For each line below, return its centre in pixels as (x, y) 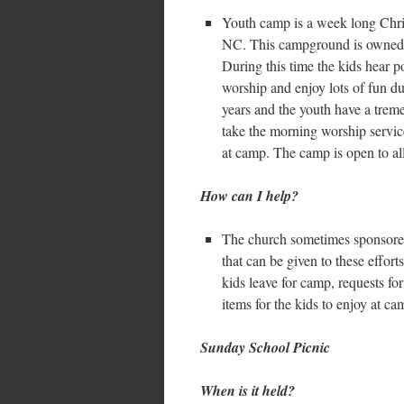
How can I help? (249, 196)
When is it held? (248, 390)
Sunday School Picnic (265, 347)
